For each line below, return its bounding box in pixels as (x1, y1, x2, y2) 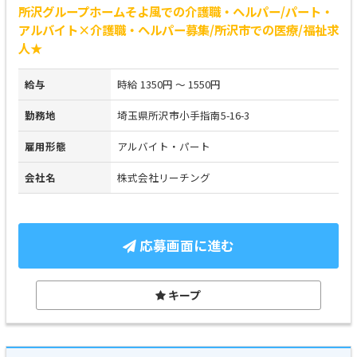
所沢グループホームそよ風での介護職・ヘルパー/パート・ (18, 2, 333, 20)
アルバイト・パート (117, 139, 210, 154)
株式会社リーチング (117, 170, 210, 185)
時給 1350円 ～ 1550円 (117, 76, 221, 92)
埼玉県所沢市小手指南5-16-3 (117, 108, 249, 123)
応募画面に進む (136, 236, 234, 255)
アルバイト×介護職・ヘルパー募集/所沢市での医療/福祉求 (18, 21, 339, 38)
